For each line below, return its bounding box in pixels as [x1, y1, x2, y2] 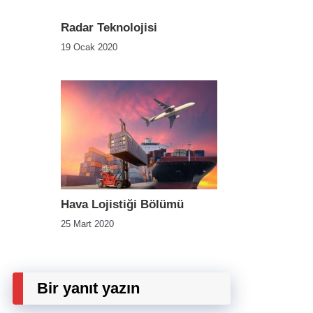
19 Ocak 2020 [61, 41, 117, 52]
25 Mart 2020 [61, 219, 114, 229]
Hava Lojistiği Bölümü [61, 198, 184, 211]
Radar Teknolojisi [61, 20, 157, 34]
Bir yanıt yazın [37, 279, 140, 297]
